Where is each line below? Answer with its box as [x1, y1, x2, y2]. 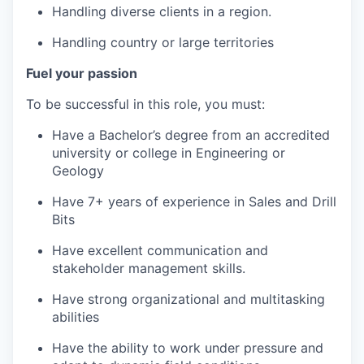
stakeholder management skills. [52, 260, 245, 276]
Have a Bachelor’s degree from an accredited [52, 127, 330, 143]
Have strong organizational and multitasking [52, 291, 325, 307]
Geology [52, 162, 104, 179]
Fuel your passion [26, 65, 137, 81]
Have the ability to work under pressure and [52, 340, 323, 356]
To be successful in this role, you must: [26, 96, 265, 112]
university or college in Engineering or [52, 145, 285, 161]
